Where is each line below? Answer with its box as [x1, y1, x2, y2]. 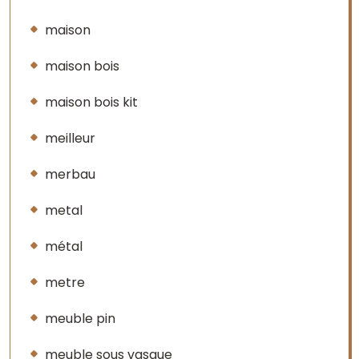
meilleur [45, 129, 95, 147]
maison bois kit [45, 93, 138, 111]
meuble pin [45, 309, 115, 328]
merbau [45, 165, 95, 184]
